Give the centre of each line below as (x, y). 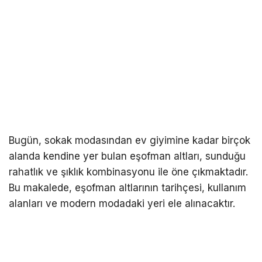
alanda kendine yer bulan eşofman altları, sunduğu (127, 156)
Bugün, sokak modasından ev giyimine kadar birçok (130, 141)
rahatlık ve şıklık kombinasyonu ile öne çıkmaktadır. (128, 172)
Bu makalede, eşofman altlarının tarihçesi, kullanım (127, 188)
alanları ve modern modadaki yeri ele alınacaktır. (122, 204)
